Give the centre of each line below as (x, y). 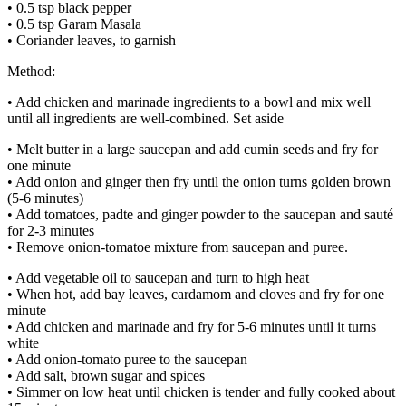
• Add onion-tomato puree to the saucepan (127, 359)
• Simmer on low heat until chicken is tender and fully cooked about (201, 391)
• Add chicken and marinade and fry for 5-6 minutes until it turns (192, 326)
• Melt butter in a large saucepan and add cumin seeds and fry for (193, 149)
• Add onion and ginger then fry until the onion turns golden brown (199, 181)
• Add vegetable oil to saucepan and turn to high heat (158, 277)
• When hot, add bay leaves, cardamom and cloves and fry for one (196, 294)
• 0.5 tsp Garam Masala (74, 24)
